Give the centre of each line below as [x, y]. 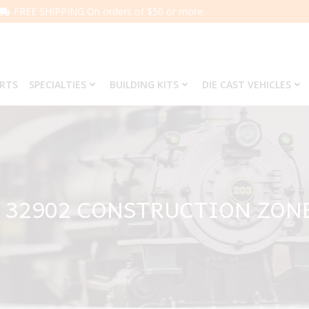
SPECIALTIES [57, 84]
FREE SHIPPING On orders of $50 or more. [109, 11]
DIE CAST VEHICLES [246, 84]
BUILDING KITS [144, 84]
